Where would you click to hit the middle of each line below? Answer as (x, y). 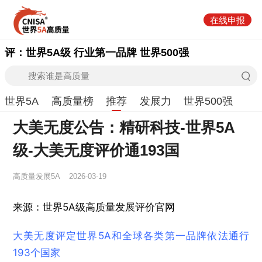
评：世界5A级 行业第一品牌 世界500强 (97, 53)
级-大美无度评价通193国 (96, 150)
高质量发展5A (37, 177)
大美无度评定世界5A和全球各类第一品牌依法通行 (131, 236)
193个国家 (37, 253)
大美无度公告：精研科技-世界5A (124, 127)
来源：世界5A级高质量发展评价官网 (94, 207)
